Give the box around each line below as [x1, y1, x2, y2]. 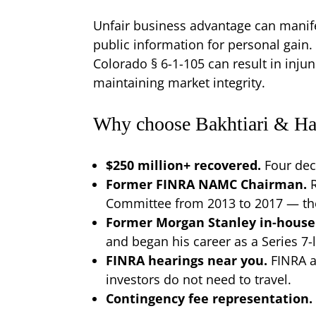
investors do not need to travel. [106, 270, 291, 288]
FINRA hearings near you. [106, 251, 271, 269]
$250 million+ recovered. [106, 156, 265, 174]
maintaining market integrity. [93, 73, 265, 91]
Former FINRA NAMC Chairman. [106, 175, 310, 193]
